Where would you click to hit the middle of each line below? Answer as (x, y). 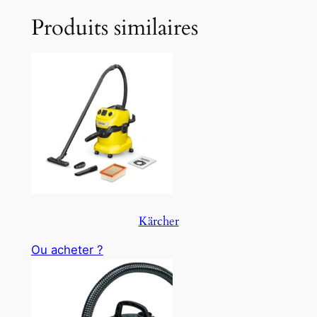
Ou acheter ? (67, 249)
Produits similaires (114, 28)
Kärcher (158, 221)
